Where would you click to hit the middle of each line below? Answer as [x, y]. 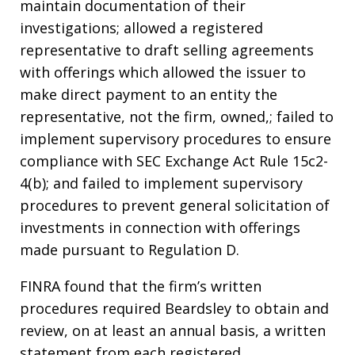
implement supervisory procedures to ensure [176, 139]
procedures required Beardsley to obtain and [174, 309]
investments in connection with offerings [160, 228]
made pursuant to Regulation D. [130, 250]
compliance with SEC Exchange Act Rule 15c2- [174, 161]
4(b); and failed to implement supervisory [161, 183]
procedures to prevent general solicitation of [175, 206]
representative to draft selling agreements [167, 50]
